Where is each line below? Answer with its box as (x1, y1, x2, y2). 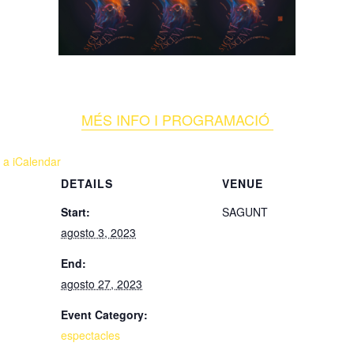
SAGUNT (222, 204, 268, 220)
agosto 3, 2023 (61, 224, 136, 241)
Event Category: (61, 307, 148, 323)
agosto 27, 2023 (61, 276, 142, 292)
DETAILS (61, 175, 113, 192)
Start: (61, 204, 90, 220)
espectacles (61, 327, 120, 344)
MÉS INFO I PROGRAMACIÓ (81, 109, 273, 130)
